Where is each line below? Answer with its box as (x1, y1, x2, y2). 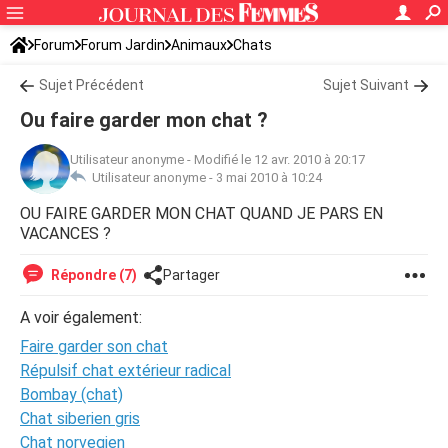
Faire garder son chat (20, 337, 168, 356)
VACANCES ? (20, 224, 111, 243)
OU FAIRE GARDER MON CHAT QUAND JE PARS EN (20, 204, 383, 223)
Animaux (171, 37, 227, 53)
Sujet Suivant (323, 77, 409, 93)
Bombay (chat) (20, 385, 123, 404)
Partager (163, 267, 220, 283)
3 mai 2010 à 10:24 (216, 170, 322, 185)
